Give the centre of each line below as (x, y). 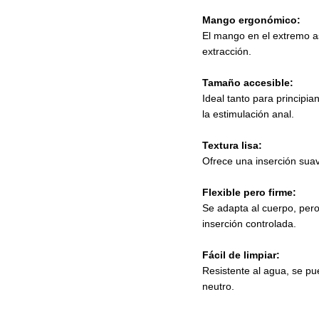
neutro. (218, 286)
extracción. (227, 51)
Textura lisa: (232, 145)
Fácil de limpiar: (241, 255)
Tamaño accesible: (248, 83)
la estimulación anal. (248, 114)
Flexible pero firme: (249, 192)
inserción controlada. (249, 224)
